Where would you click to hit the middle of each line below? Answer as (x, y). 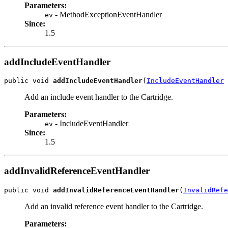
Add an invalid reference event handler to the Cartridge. (114, 206)
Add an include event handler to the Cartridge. (99, 97)
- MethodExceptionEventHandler (107, 15)
